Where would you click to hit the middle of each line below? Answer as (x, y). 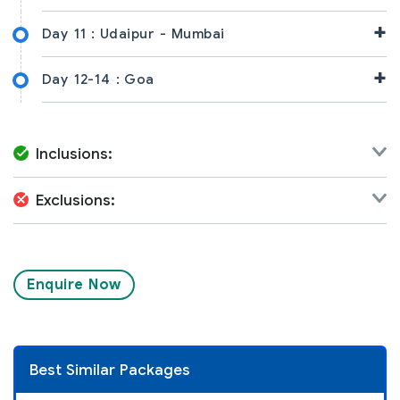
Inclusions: (74, 154)
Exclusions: (75, 200)
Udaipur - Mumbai (162, 33)
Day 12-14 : (81, 79)
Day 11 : (68, 33)
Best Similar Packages (110, 370)
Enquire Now (74, 284)
